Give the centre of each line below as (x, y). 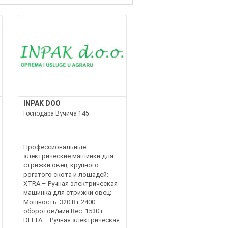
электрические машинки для (68, 156)
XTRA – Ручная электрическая (70, 183)
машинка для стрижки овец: (67, 193)
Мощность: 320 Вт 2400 (59, 202)
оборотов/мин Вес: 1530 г (63, 211)
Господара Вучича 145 (56, 113)
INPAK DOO (42, 103)
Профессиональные (54, 147)
